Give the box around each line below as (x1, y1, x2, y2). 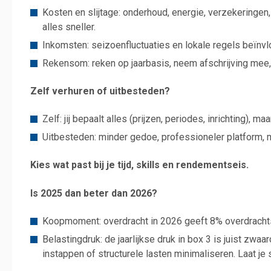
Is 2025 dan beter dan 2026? (30, 187, 157, 199)
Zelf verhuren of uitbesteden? (30, 85, 170, 97)
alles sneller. (42, 21, 96, 33)
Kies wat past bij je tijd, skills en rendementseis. (30, 159, 249, 171)
